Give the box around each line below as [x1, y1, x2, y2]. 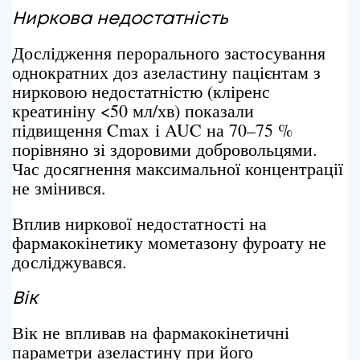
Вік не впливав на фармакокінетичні [12, 321, 289, 344]
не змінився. [12, 176, 106, 199]
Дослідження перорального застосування [12, 41, 325, 64]
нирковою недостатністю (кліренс [12, 80, 270, 103]
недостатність [92, 11, 228, 27]
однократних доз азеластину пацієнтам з [12, 60, 321, 84]
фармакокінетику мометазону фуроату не [12, 231, 326, 254]
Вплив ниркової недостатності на [12, 211, 267, 235]
